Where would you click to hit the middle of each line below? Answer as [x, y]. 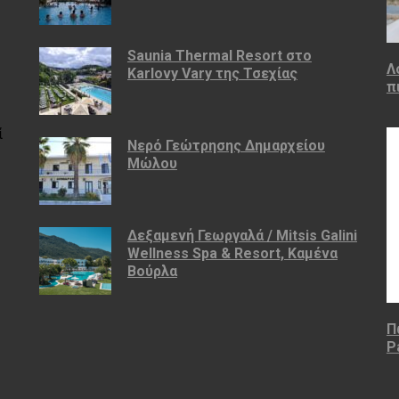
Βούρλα [152, 271]
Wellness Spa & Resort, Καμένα [232, 253]
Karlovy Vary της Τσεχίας [212, 73]
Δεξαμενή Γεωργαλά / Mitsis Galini [242, 235]
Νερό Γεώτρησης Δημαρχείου [226, 145]
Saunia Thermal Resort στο [219, 55]
